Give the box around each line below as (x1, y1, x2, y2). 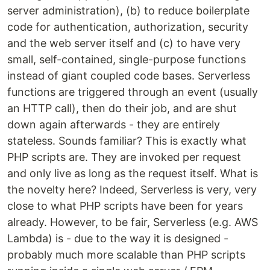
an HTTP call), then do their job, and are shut (7, 102, 237, 115)
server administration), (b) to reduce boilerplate (7, 4, 250, 17)
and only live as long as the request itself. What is (7, 167, 258, 180)
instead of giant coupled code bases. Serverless (7, 69, 250, 83)
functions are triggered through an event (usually (7, 86, 258, 99)
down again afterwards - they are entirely (7, 118, 220, 131)
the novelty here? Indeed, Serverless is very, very (7, 183, 257, 196)
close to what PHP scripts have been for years (7, 199, 243, 213)
